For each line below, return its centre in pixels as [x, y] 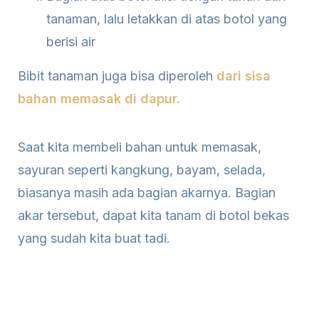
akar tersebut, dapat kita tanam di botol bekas [153, 215]
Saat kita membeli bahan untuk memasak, [140, 147]
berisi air [71, 42]
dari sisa [244, 76]
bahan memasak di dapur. [99, 99]
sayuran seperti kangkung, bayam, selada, [142, 170]
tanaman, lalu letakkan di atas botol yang [167, 19]
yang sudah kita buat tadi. [96, 238]
